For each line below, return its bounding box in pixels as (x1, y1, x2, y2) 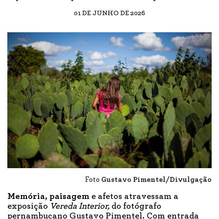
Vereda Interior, (50, 202, 109, 211)
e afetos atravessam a (89, 192, 178, 201)
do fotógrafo (109, 202, 161, 211)
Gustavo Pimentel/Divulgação (101, 176, 212, 184)
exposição (7, 202, 50, 211)
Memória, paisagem (7, 192, 89, 201)
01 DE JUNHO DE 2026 (74, 9, 145, 17)
